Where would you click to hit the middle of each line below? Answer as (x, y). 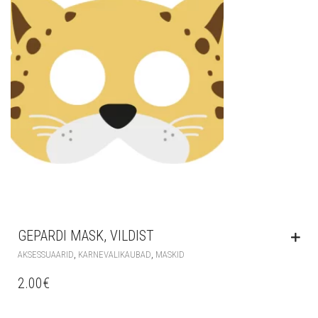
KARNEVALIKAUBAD (115, 255)
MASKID (170, 255)
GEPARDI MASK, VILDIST (86, 236)
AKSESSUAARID (46, 255)
